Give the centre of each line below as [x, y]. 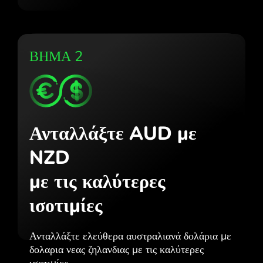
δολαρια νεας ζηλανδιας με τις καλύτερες [117, 249]
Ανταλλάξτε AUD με [113, 133]
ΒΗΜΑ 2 [56, 56]
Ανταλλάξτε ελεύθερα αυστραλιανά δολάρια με [130, 236]
